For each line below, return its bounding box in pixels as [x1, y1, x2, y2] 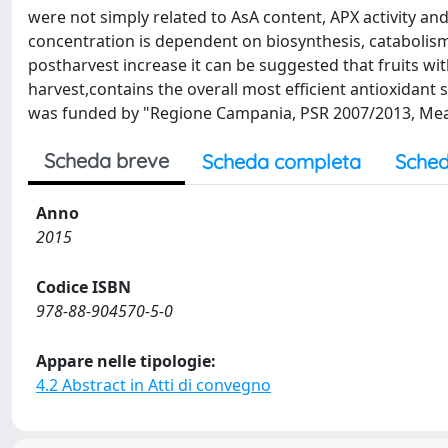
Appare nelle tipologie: [36, 350, 216, 372]
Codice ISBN [36, 276, 131, 298]
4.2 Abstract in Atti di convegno [36, 374, 271, 396]
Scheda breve [44, 148, 169, 173]
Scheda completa [202, 149, 361, 174]
